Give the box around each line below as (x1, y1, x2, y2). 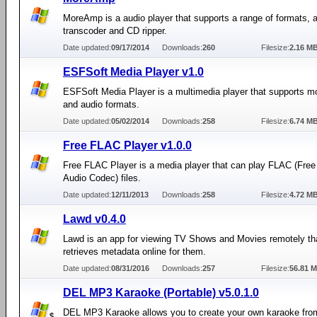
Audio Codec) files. (63, 173, 141, 183)
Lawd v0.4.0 (63, 213, 126, 225)
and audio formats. (63, 99, 139, 110)
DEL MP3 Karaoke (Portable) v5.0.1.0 (63, 287, 259, 299)
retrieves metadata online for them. (63, 246, 206, 257)
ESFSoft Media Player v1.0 (63, 66, 204, 78)
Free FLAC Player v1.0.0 (63, 139, 192, 151)
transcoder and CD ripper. (63, 25, 167, 36)
